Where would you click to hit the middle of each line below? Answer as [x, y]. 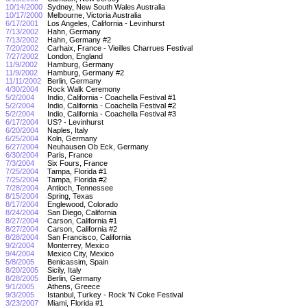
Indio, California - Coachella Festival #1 [113, 97]
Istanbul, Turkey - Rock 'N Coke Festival [116, 294]
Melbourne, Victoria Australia [95, 15]
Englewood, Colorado [84, 204]
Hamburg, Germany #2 [87, 72]
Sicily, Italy [65, 270]
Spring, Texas [71, 196]
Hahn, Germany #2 [80, 39]
